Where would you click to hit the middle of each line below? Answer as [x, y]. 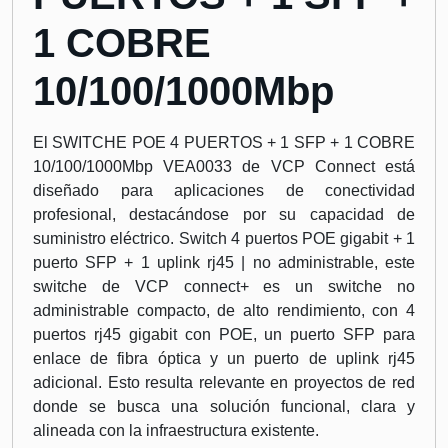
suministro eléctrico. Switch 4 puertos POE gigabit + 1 [224, 238]
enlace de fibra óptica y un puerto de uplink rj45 [224, 358]
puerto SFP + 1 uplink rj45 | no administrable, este [224, 262]
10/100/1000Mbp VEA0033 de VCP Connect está [224, 166]
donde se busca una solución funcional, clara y [224, 406]
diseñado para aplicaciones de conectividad [224, 190]
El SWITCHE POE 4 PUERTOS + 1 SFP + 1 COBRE [224, 142]
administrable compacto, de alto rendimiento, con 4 [224, 310]
